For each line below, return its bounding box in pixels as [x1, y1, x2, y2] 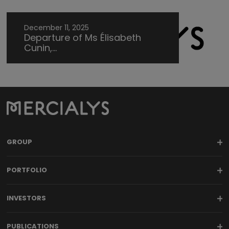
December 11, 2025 [24, 22, 89, 33]
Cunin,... [24, 41, 57, 54]
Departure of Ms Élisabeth [24, 31, 142, 44]
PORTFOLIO [7, 165, 48, 175]
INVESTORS [7, 193, 47, 203]
